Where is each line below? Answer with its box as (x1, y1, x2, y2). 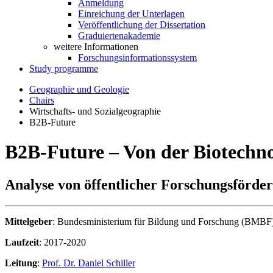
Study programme (29, 63, 98, 74)
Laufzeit (5, 236, 39, 247)
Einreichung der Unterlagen (78, 9, 185, 19)
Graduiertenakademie (78, 30, 160, 41)
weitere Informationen (54, 41, 138, 52)
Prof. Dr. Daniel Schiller (42, 257, 135, 268)
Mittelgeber (5, 216, 52, 227)
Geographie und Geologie (29, 84, 129, 94)
